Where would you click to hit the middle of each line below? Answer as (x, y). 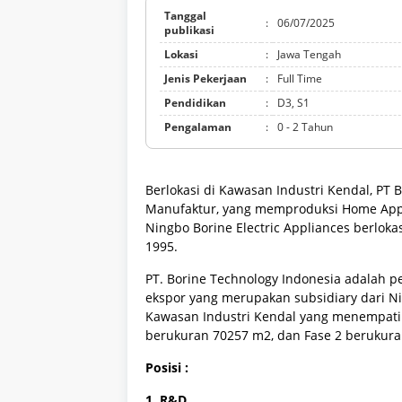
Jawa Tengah (309, 55)
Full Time (300, 79)
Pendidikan (195, 103)
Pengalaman (198, 127)
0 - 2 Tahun (305, 127)
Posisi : (169, 368)
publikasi (189, 31)
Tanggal (185, 16)
